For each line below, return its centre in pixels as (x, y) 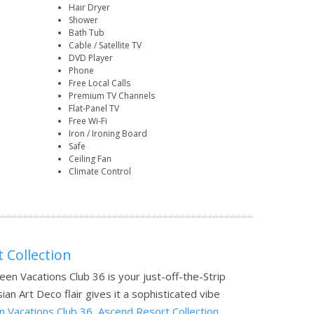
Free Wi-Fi (88, 121)
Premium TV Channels (112, 96)
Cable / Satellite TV (105, 46)
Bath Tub (87, 33)
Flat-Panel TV (94, 109)
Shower (84, 20)
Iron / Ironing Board (108, 134)
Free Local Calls (100, 83)
